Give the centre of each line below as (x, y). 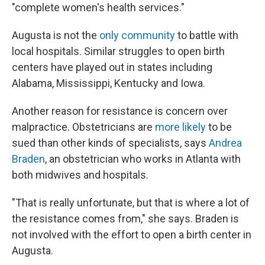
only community (137, 35)
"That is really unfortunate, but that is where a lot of (131, 203)
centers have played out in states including (112, 67)
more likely (180, 127)
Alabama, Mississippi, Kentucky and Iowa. (109, 83)
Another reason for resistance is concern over (120, 111)
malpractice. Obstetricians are (83, 127)
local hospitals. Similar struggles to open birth (118, 51)
